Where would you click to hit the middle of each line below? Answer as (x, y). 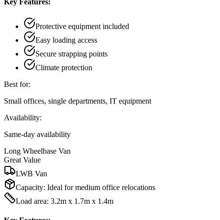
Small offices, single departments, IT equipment (78, 101)
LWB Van (31, 173)
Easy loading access (66, 40)
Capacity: (31, 187)
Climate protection (64, 67)
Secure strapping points (71, 54)
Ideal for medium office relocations (101, 187)
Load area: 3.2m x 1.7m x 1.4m (65, 201)
